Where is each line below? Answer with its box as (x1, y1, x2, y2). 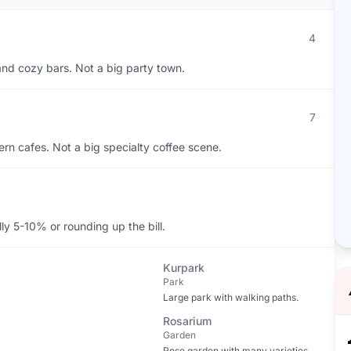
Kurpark (162, 261, 204, 274)
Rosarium (162, 314, 212, 327)
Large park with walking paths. (162, 291, 299, 303)
